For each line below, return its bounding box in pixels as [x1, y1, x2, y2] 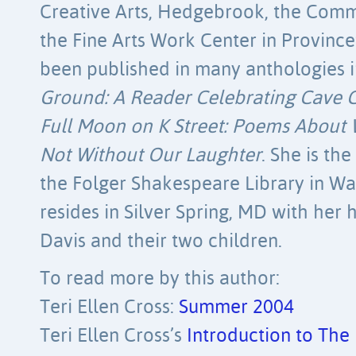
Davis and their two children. [40, 231, 282, 252]
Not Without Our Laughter [40, 145, 261, 166]
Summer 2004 [179, 297, 294, 318]
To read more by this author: [40, 269, 280, 289]
